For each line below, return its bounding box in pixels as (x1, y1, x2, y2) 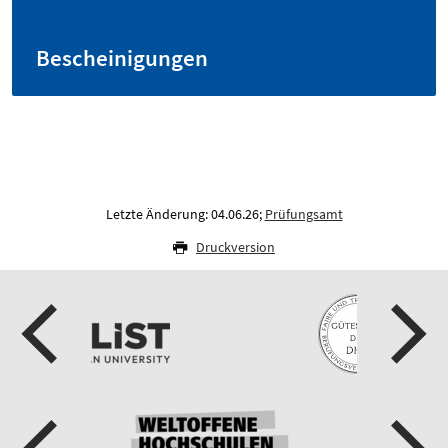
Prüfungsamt (264, 205, 343, 223)
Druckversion (196, 238, 275, 256)
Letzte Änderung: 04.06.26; (105, 205, 265, 223)
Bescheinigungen (36, 44, 208, 72)
